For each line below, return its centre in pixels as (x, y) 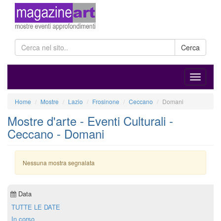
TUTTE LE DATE (36, 207)
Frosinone (106, 101)
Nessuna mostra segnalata (59, 163)
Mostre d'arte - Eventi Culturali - (90, 121)
